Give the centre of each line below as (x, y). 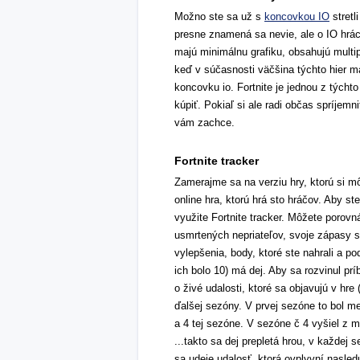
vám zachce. (205, 123)
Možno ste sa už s (219, 16)
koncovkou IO (297, 16)
